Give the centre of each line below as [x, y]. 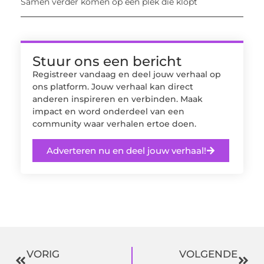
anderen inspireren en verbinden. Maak [118, 99]
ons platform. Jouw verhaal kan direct [113, 87]
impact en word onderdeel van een [108, 112]
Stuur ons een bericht [107, 62]
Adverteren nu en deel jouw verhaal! [126, 150]
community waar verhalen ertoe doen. [114, 124]
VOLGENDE [208, 254]
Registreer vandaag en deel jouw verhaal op [127, 75]
